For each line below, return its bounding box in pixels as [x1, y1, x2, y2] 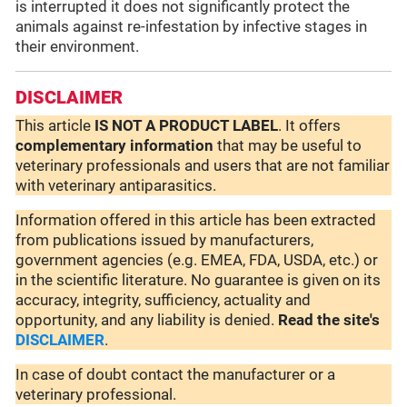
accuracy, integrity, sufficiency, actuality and [15, 291, 312, 310]
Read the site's [278, 311, 381, 330]
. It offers [278, 116, 342, 135]
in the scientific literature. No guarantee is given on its [15, 271, 382, 290]
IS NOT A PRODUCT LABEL [94, 116, 279, 135]
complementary [15, 136, 127, 155]
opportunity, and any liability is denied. [15, 311, 279, 330]
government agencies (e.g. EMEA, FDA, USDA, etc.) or [15, 251, 379, 270]
